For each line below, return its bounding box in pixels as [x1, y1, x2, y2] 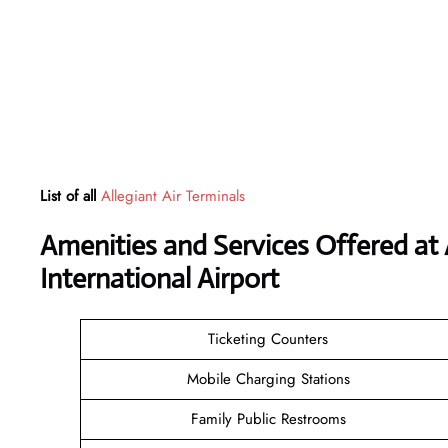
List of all [40, 184, 101, 207]
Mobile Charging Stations [186, 367, 350, 390]
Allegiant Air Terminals [101, 184, 245, 207]
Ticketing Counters [208, 327, 328, 350]
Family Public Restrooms [190, 407, 346, 430]
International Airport [40, 260, 279, 296]
